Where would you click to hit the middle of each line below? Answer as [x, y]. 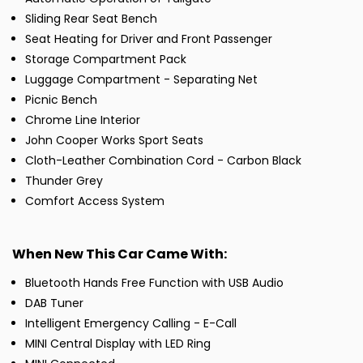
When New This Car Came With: [120, 254]
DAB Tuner [54, 303]
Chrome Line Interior [83, 120]
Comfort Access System [95, 201]
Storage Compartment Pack [106, 60]
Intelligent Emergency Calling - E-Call [131, 324]
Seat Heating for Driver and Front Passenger [149, 39]
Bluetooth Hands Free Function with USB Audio [154, 283]
